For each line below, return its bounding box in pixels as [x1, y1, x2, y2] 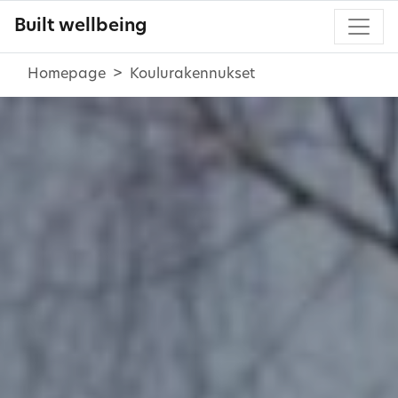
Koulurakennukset [130, 67, 255, 82]
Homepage [28, 67, 106, 82]
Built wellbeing [14, 17, 147, 36]
